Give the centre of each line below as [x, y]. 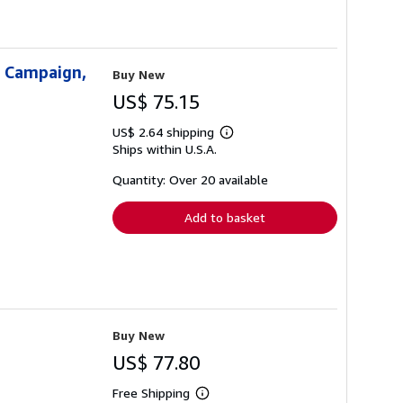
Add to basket [225, 218]
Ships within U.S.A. [165, 149]
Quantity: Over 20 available [190, 180]
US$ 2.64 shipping [165, 132]
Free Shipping [151, 393]
